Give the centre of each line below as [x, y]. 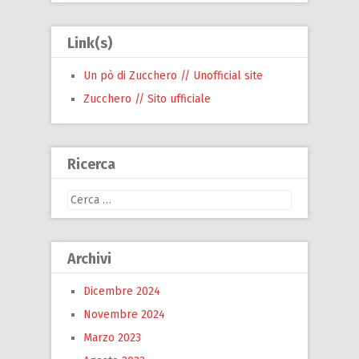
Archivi [89, 258]
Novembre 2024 [124, 314]
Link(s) [90, 43]
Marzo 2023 [112, 337]
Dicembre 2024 [122, 291]
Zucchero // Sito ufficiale [147, 99]
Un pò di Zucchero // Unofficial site [173, 75]
